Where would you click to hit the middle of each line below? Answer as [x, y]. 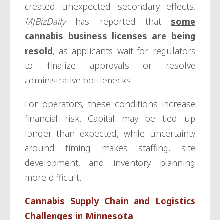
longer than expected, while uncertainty [110, 133]
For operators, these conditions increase [110, 104]
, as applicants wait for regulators [124, 51]
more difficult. [53, 178]
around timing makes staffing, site [110, 148]
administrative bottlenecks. [79, 80]
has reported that [118, 21]
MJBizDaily [45, 21]
